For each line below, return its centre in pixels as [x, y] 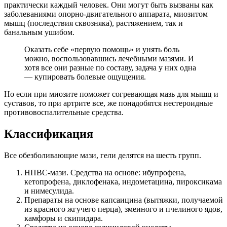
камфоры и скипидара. [64, 218]
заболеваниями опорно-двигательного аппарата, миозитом [106, 14]
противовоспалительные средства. [64, 112]
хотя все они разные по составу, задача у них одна [110, 67]
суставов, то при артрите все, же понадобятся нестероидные [108, 103]
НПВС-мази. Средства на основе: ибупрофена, [105, 172]
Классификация [49, 134]
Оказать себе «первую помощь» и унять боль [102, 49]
